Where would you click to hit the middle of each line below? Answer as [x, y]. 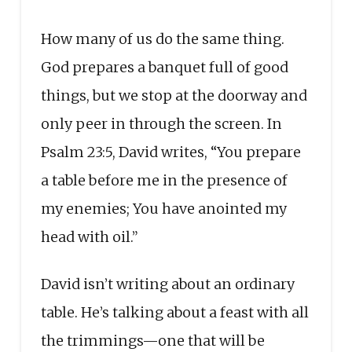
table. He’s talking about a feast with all [174, 312]
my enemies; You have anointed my [163, 208]
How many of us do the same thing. [162, 38]
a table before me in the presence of [164, 180]
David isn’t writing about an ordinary [167, 284]
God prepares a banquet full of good [164, 67]
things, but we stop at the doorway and [174, 95]
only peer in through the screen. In [161, 123]
